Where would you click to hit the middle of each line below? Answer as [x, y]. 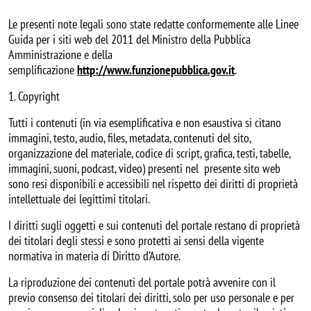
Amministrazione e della [60, 54]
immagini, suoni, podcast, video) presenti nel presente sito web [144, 168]
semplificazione [43, 69]
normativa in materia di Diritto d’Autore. [94, 255]
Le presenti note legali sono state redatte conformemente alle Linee [153, 24]
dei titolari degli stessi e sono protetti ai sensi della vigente [136, 240]
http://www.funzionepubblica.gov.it [156, 69]
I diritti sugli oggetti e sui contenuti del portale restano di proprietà [154, 225]
